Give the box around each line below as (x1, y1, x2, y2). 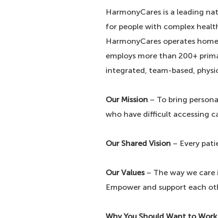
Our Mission (106, 95, 148, 104)
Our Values (106, 168, 145, 177)
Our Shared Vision (106, 139, 171, 148)
